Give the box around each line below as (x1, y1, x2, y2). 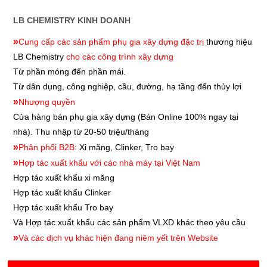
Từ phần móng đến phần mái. (13, 67, 126, 77)
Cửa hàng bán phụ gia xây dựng (13, 112, 138, 122)
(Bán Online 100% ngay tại (137, 112, 238, 122)
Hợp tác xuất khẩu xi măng (13, 173, 114, 183)
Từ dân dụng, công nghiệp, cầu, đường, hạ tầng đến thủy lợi (13, 82, 241, 92)
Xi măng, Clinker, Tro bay (79, 142, 174, 153)
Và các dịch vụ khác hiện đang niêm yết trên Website (18, 233, 218, 243)
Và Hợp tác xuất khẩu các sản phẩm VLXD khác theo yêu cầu (13, 218, 246, 228)
